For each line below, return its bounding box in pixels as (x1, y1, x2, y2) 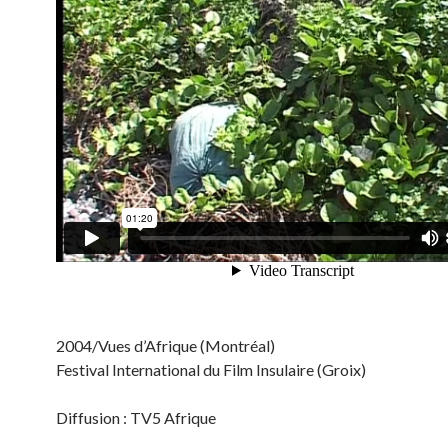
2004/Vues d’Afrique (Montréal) (56, 336, 275, 355)
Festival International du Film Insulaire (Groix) (56, 360, 366, 379)
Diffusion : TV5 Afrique (56, 408, 216, 427)
